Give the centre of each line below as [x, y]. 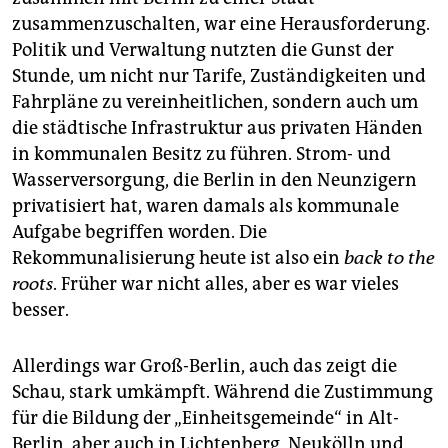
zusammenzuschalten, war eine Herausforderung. [221, 24]
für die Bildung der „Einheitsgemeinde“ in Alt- [205, 418]
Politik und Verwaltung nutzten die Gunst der [203, 50]
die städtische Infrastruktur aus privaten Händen [217, 128]
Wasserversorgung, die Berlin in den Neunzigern [214, 180]
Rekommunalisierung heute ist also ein [178, 258]
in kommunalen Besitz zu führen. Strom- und [201, 154]
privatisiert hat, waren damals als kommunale [205, 206]
